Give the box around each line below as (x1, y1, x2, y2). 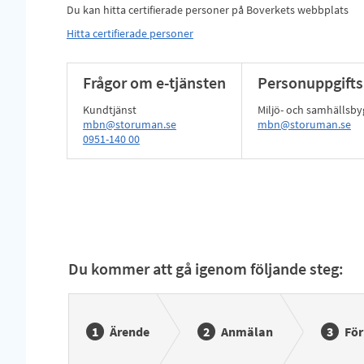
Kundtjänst (82, 102, 136, 117)
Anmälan (220, 323, 273, 340)
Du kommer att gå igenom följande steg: (67, 258, 344, 279)
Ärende (109, 323, 149, 340)
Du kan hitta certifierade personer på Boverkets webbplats (66, 2, 349, 17)
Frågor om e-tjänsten (82, 72, 226, 93)
